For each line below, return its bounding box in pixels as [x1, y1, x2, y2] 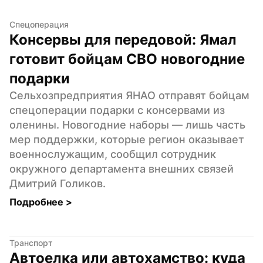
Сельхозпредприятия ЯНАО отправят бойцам [9, 89, 249, 102]
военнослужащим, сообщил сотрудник [9, 147, 216, 160]
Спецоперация [9, 19, 69, 29]
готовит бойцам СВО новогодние [9, 50, 245, 68]
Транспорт [9, 237, 53, 248]
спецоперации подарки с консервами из [9, 103, 225, 116]
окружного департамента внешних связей [9, 162, 234, 175]
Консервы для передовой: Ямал [9, 31, 237, 48]
